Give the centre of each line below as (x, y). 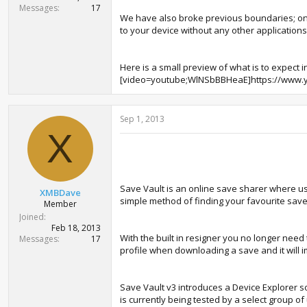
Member (60, 204)
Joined (32, 217)
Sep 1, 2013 (142, 119)
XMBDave (60, 192)
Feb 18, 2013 (76, 228)
